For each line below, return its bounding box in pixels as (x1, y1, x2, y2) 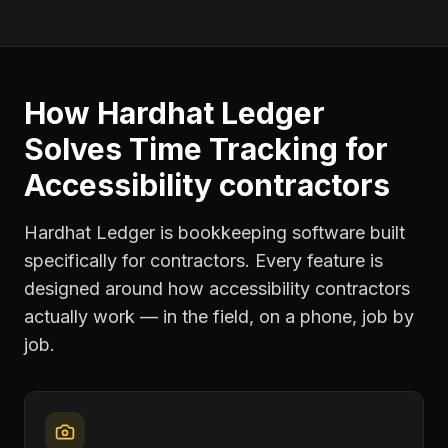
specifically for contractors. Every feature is (24, 250, 383, 271)
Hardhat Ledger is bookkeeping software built (24, 222, 405, 243)
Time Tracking (129, 131, 338, 167)
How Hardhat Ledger (24, 95, 325, 131)
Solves (24, 131, 129, 167)
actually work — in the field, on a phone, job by (24, 306, 414, 327)
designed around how (24, 278, 209, 299)
